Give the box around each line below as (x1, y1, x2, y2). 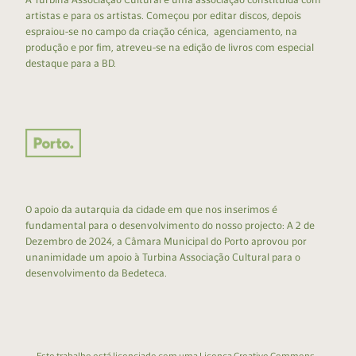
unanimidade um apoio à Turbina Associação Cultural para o (25, 251, 300, 264)
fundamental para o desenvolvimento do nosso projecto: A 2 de (25, 219, 315, 232)
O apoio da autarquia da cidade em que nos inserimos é (25, 203, 277, 216)
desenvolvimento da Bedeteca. (25, 267, 167, 280)
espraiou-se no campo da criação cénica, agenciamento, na (25, 25, 297, 38)
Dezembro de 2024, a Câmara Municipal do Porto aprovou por (25, 235, 307, 248)
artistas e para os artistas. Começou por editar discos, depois (25, 10, 301, 22)
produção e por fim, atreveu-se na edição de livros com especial (25, 41, 314, 54)
